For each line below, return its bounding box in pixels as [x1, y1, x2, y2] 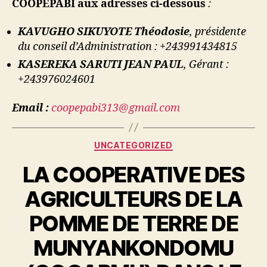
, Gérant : [184, 58, 229, 72]
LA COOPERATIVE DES [22, 162, 245, 188]
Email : [12, 101, 49, 115]
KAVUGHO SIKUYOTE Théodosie [18, 25, 190, 39]
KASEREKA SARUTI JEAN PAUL [18, 58, 184, 72]
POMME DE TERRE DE [29, 210, 238, 237]
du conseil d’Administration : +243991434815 [18, 40, 237, 54]
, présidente [190, 25, 246, 39]
